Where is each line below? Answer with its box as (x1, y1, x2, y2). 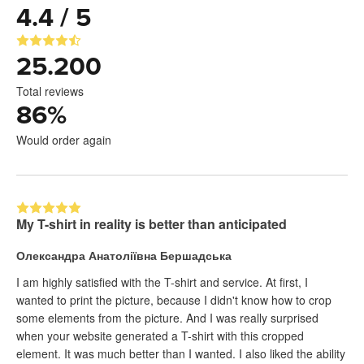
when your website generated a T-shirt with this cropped (16, 327, 304, 344)
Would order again (16, 132, 111, 148)
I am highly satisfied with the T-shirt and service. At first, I (16, 274, 308, 290)
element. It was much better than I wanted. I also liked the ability (16, 345, 239, 362)
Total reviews (16, 83, 84, 99)
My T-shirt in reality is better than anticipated (16, 214, 287, 233)
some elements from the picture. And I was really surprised (16, 310, 318, 326)
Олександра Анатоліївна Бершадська (16, 247, 232, 263)
